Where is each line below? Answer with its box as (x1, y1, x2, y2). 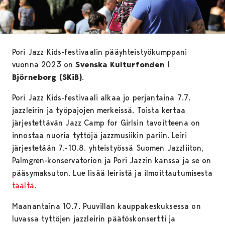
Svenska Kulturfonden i (75, 60, 170, 70)
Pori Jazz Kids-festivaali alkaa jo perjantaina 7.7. (12, 93, 191, 103)
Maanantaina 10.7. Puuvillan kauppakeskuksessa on (12, 201, 201, 211)
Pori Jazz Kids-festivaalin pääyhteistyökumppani (12, 47, 187, 57)
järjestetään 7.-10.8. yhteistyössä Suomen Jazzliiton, (12, 143, 204, 153)
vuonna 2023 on (12, 60, 76, 70)
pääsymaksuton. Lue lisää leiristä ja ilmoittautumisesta (12, 168, 212, 178)
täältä (12, 181, 34, 191)
